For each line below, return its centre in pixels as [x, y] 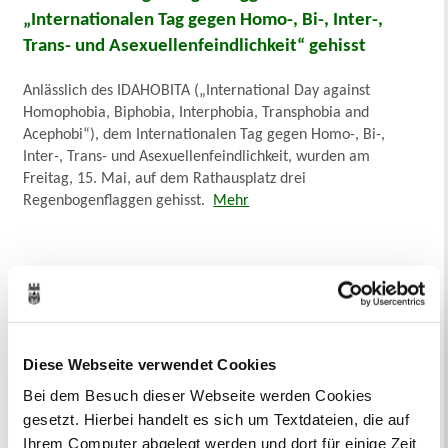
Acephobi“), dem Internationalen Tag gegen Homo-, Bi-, [204, 134]
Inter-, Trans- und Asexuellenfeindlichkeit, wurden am [197, 156]
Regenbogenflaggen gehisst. [118, 200]
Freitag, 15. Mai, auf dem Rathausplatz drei [165, 178]
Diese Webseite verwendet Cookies [149, 364]
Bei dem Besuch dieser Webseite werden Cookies [198, 395]
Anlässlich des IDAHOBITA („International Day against [197, 90]
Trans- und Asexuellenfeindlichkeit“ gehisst [195, 46]
